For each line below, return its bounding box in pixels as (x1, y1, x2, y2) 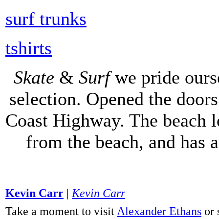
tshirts (5, 37, 52, 58)
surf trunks (5, 8, 87, 29)
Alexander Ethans (117, 204, 201, 218)
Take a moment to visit (5, 204, 117, 218)
